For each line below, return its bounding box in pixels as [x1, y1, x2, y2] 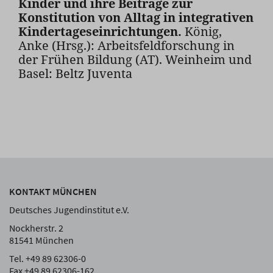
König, [182, 23, 222, 40]
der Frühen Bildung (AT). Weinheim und [18, 51, 252, 68]
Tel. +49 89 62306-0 [9, 252, 86, 264]
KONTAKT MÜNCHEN [9, 185, 97, 197]
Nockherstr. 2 [9, 222, 63, 234]
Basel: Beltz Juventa [18, 65, 132, 82]
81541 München [9, 234, 74, 246]
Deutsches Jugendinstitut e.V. [9, 204, 129, 216]
